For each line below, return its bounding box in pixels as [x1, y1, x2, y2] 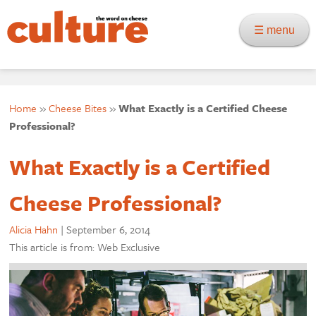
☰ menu [254, 24, 303, 36]
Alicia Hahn [9, 221, 59, 237]
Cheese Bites [49, 100, 107, 116]
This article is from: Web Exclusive [9, 239, 161, 255]
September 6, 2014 [66, 221, 151, 237]
